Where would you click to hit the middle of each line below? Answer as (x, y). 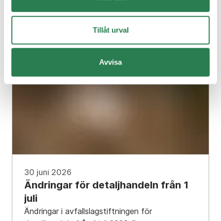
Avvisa (110, 62)
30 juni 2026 (48, 172)
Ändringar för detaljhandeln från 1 (106, 185)
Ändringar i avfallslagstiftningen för (88, 211)
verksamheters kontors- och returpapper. (99, 7)
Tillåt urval (110, 30)
